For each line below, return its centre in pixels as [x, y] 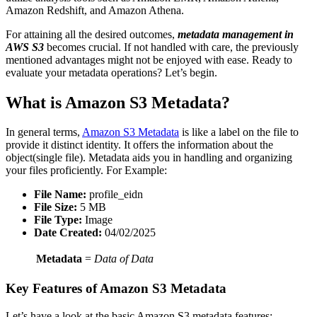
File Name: [60, 195]
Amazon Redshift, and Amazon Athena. [96, 10]
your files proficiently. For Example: [86, 171]
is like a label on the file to [239, 132]
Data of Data [124, 259]
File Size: [56, 207]
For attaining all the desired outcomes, [92, 34]
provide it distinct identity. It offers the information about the [139, 145]
